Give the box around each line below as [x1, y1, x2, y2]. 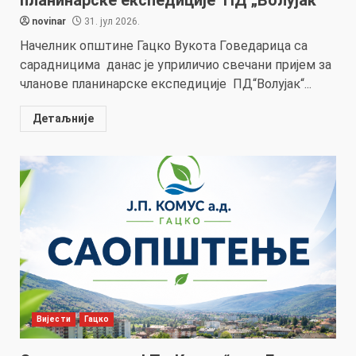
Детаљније [33, 111, 94, 125]
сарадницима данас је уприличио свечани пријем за [20, 56, 331, 72]
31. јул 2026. [82, 15, 140, 27]
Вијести [37, 314, 71, 323]
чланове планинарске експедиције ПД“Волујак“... [20, 75, 311, 91]
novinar [32, 15, 66, 27]
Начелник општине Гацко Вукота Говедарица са [20, 37, 308, 53]
